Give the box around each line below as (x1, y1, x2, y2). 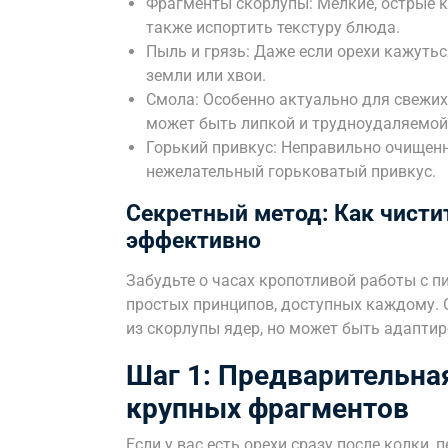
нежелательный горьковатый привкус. (146, 162, 436, 181)
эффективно (126, 227, 261, 254)
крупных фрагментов (126, 392, 409, 425)
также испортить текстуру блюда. (146, 18, 400, 37)
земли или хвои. (146, 66, 266, 85)
